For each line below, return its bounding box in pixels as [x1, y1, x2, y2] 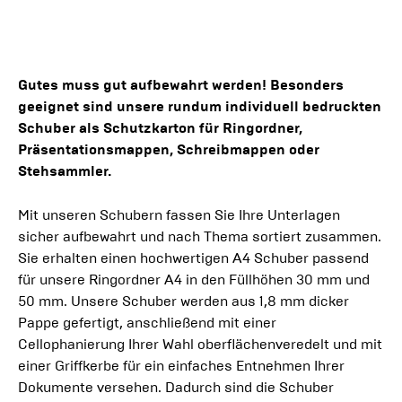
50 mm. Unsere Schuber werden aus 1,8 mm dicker [18, 292, 349, 310]
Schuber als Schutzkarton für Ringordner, [18, 118, 302, 136]
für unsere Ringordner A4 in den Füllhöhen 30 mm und [18, 270, 370, 288]
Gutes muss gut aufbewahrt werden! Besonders [18, 75, 344, 93]
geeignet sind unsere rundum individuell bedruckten [18, 97, 381, 115]
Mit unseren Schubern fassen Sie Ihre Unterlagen [18, 205, 340, 223]
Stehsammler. [18, 162, 111, 179]
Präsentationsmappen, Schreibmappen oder [18, 140, 319, 158]
